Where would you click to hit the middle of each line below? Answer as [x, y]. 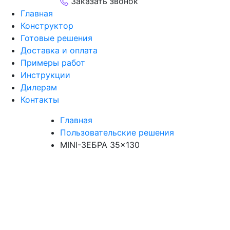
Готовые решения [56, 38]
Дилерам [39, 87]
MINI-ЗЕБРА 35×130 [100, 145]
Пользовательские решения [117, 132]
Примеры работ [53, 63]
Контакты [40, 100]
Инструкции [45, 75]
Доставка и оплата [59, 50]
